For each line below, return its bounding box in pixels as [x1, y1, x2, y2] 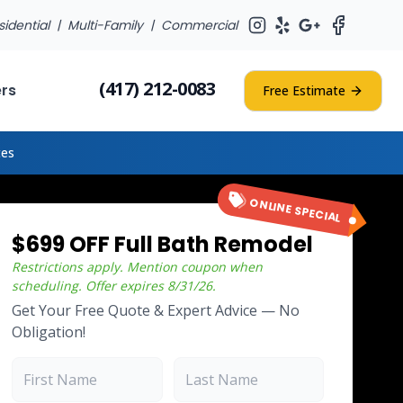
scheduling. [12, 277, 83, 294]
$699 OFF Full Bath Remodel [12, 229, 314, 259]
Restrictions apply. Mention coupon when [12, 258, 264, 275]
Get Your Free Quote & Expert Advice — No [12, 300, 300, 320]
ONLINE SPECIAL [248, 194, 343, 226]
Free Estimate [263, 82, 345, 99]
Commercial [161, 16, 237, 34]
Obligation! [12, 322, 86, 342]
